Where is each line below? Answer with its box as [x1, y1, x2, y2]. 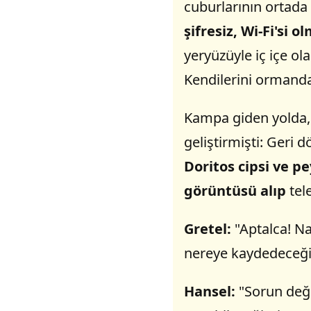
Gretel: [183, 219, 231, 239]
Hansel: [183, 282, 235, 301]
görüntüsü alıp [183, 181, 286, 201]
